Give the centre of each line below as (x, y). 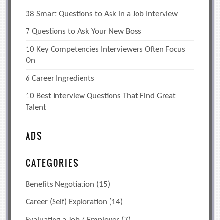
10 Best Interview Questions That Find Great (101, 96)
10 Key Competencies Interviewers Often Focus (106, 50)
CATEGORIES (53, 163)
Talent (36, 108)
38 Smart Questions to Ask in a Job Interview (102, 14)
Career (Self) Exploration (67, 202)
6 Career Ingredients (60, 79)
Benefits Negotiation (60, 185)
